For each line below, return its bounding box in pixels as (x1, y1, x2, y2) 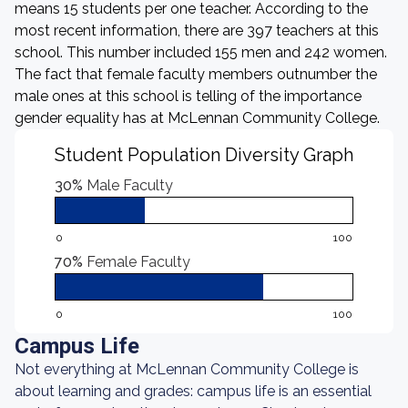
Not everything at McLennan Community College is (15, 361, 359, 378)
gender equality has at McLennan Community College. (15, 109, 380, 127)
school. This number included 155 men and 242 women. (15, 44, 387, 61)
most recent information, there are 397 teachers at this (15, 22, 379, 39)
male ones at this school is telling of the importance (15, 87, 362, 105)
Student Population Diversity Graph (55, 144, 353, 166)
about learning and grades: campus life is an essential (15, 382, 372, 400)
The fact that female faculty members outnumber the (15, 66, 377, 83)
